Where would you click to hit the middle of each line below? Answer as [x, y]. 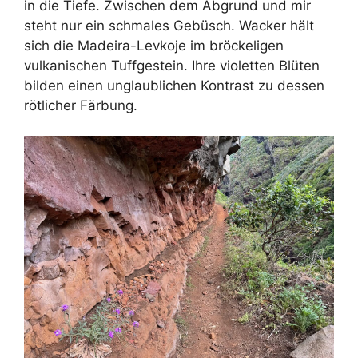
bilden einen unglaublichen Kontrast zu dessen [174, 85]
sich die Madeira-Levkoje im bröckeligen [154, 45]
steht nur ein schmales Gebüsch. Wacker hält [169, 25]
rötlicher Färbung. [83, 105]
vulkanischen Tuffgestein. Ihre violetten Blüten [172, 65]
